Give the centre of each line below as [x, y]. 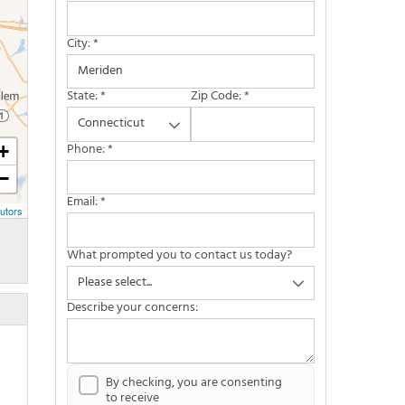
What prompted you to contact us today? [179, 255]
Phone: [87, 149]
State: [84, 96]
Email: [84, 202]
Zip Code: [217, 96]
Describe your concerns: [132, 308]
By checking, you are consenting [194, 383]
